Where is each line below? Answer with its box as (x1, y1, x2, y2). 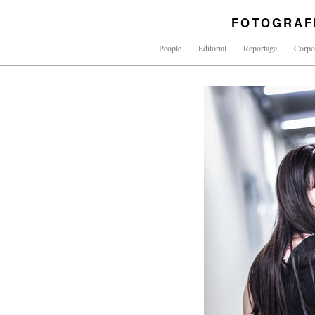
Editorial (198, 42, 226, 53)
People (159, 42, 181, 53)
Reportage (243, 42, 277, 53)
